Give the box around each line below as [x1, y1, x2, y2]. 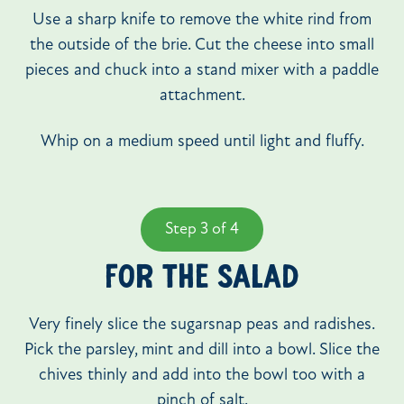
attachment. [159, 87, 245, 106]
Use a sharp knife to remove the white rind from [32, 12, 372, 30]
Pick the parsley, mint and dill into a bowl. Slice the [24, 341, 380, 359]
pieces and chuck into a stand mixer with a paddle [25, 62, 379, 80]
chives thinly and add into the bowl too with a [39, 366, 365, 384]
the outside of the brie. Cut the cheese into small [30, 37, 374, 55]
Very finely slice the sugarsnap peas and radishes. [29, 316, 375, 334]
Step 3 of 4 [165, 221, 239, 239]
